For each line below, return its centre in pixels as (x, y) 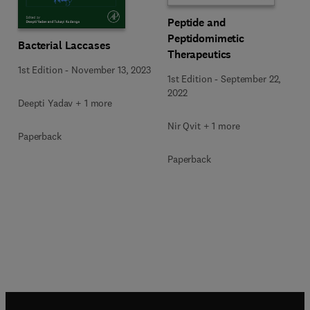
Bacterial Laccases (64, 45)
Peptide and (197, 22)
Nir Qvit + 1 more (204, 126)
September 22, (251, 79)
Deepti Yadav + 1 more (65, 103)
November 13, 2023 (111, 70)
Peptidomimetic (206, 38)
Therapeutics (200, 54)
